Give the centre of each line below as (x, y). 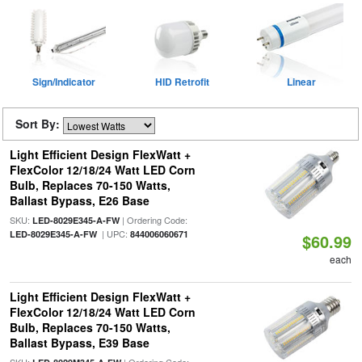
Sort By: (39, 124)
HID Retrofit (182, 82)
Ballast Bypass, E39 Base (79, 343)
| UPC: (113, 234)
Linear (301, 82)
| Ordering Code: (153, 220)
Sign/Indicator (63, 82)
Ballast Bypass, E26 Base (79, 200)
